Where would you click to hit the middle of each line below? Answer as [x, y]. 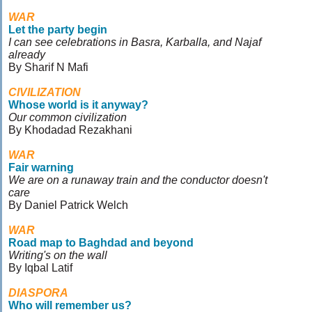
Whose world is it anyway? [78, 105]
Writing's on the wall [58, 255]
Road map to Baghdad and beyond [101, 243]
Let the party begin [58, 30]
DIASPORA [38, 293]
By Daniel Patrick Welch [68, 205]
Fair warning [41, 167]
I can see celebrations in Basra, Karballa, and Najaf [135, 42]
